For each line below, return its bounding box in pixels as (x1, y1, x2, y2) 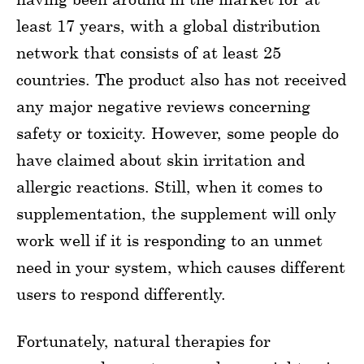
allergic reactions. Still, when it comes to (16, 176, 323, 196)
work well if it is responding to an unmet (16, 230, 323, 249)
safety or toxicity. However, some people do (16, 123, 339, 142)
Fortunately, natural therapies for (16, 331, 271, 350)
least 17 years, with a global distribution (16, 15, 320, 35)
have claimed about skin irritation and (16, 149, 305, 169)
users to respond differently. (16, 284, 226, 303)
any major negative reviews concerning (16, 96, 310, 115)
